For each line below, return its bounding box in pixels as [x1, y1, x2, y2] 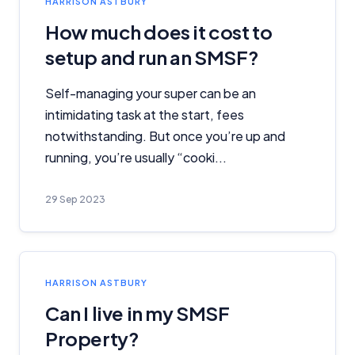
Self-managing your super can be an [45, 85, 256, 101]
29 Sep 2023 [45, 193, 105, 205]
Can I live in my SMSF [45, 301, 230, 325]
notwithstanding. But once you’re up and [45, 128, 285, 144]
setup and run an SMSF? [45, 45, 258, 69]
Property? [45, 326, 139, 350]
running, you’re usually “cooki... [45, 149, 227, 166]
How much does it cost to [45, 20, 273, 44]
